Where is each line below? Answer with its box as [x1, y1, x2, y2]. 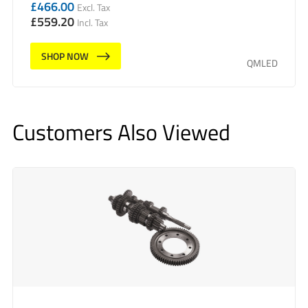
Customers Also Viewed [12, 116, 230, 147]
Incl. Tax [77, 16, 108, 30]
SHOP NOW [41, 49, 89, 63]
